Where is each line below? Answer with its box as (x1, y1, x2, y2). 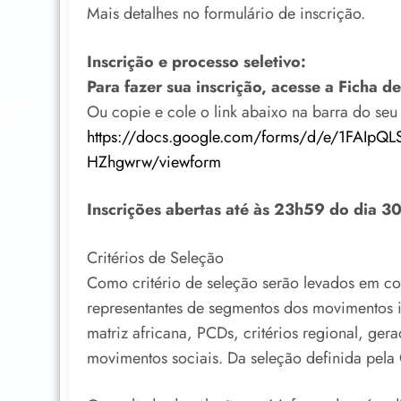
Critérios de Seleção (87, 245, 224, 269)
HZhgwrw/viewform (87, 149, 221, 174)
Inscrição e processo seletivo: (87, 49, 306, 73)
